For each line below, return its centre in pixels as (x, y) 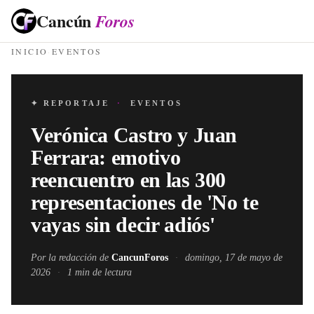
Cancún (66, 21)
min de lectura (102, 272)
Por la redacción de (71, 258)
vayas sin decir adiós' (123, 225)
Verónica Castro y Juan (134, 135)
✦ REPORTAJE (72, 103)
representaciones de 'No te (145, 202)
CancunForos (140, 258)
